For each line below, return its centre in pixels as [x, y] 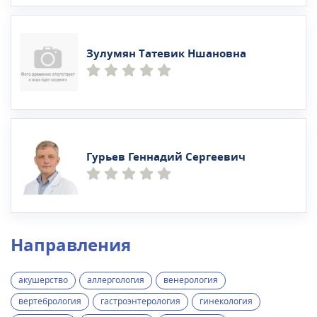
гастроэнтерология [140, 302]
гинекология [226, 302]
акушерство [43, 281]
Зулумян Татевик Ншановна [166, 53]
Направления [71, 246]
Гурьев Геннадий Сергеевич [166, 157]
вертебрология [50, 302]
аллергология [116, 281]
